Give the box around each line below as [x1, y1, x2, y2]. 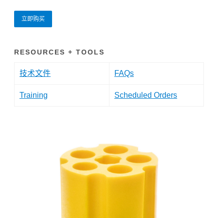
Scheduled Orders [114, 91, 177, 99]
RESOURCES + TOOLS [14, 48, 105, 56]
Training [19, 91, 48, 99]
